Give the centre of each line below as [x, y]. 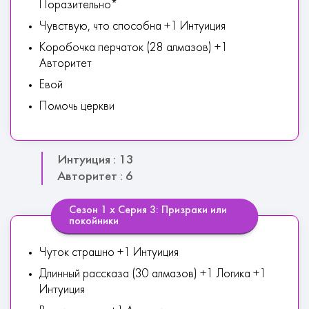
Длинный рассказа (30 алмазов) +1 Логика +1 [153, 274]
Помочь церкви [77, 107]
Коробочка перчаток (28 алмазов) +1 [133, 48]
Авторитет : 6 [95, 177]
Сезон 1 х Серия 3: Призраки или [148, 210]
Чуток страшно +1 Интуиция [109, 253]
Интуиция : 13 [96, 160]
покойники [93, 221]
